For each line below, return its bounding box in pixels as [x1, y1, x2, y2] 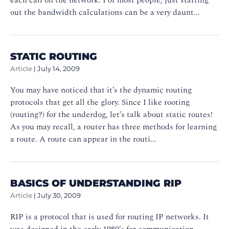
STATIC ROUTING [10, 50, 97, 62]
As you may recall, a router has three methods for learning [10, 120, 217, 133]
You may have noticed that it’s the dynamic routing [10, 83, 192, 96]
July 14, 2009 [37, 64, 80, 73]
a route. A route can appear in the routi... [10, 132, 156, 145]
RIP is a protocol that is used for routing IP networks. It [10, 210, 209, 223]
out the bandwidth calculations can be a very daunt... [10, 6, 200, 18]
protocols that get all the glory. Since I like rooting [10, 96, 190, 108]
